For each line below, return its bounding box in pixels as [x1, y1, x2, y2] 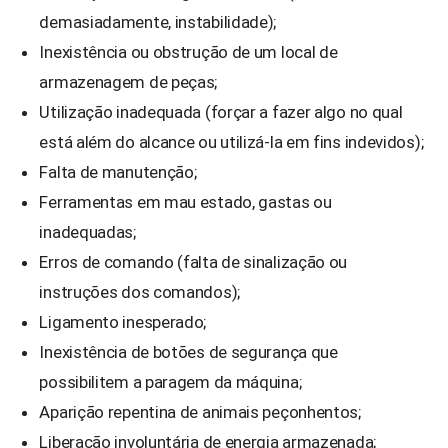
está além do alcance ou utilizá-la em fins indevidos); [39, 131, 424, 152]
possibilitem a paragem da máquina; [39, 371, 302, 392]
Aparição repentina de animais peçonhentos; [39, 401, 361, 422]
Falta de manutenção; [39, 161, 197, 182]
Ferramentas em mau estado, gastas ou [39, 191, 332, 212]
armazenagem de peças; [39, 71, 218, 92]
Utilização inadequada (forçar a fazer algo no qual [39, 101, 403, 122]
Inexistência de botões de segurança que [39, 341, 338, 362]
